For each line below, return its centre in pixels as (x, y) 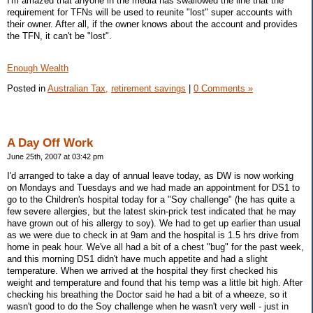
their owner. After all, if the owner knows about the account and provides (152, 24)
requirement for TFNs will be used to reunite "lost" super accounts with (150, 12)
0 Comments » (223, 88)
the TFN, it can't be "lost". (59, 36)
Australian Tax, (78, 88)
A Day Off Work (50, 143)
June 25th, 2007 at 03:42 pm (55, 157)
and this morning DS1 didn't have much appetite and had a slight (137, 259)
